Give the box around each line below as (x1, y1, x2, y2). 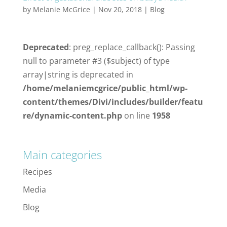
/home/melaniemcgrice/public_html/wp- (22, 83, 187, 94)
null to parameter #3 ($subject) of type (22, 55, 170, 66)
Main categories (22, 147, 102, 162)
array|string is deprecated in (22, 69, 133, 80)
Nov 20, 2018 (98, 5, 142, 14)
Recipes (22, 166, 52, 177)
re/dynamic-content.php (22, 110, 122, 121)
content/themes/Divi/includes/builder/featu (22, 96, 203, 107)
